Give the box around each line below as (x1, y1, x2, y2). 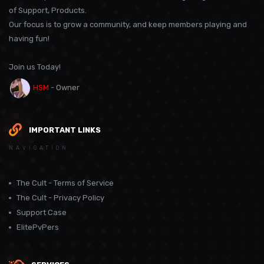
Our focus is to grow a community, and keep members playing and (9, 20, 247, 29)
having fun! (9, 34, 49, 44)
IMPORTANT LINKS (29, 125, 101, 134)
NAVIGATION (9, 145, 69, 151)
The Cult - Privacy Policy (16, 193, 104, 203)
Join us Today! (9, 62, 61, 72)
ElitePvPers (16, 223, 59, 232)
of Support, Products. (9, 6, 87, 15)
